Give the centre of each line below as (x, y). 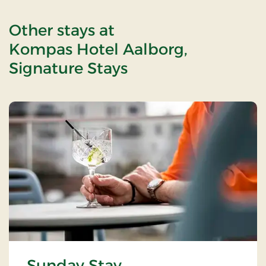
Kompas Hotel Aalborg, (98, 49)
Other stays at (62, 30)
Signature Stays (68, 68)
